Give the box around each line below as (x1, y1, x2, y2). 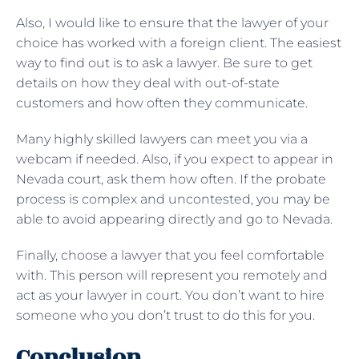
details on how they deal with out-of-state (16, 75, 280, 91)
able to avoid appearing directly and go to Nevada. (16, 211, 336, 227)
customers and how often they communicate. (16, 95, 311, 111)
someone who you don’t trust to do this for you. (16, 307, 315, 323)
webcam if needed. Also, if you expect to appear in (16, 151, 333, 167)
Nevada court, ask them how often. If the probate (16, 171, 326, 187)
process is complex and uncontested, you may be (16, 191, 330, 207)
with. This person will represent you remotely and (16, 267, 328, 283)
